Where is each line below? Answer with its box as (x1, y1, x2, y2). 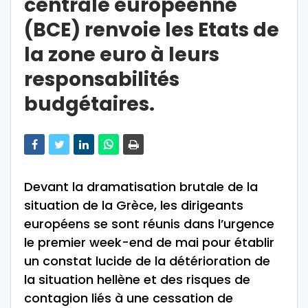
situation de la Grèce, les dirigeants (24, 197, 243, 214)
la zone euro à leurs (24, 41, 219, 69)
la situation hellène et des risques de (24, 271, 250, 289)
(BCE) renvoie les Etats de (24, 16, 279, 44)
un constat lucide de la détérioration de (24, 252, 270, 270)
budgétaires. (24, 91, 155, 118)
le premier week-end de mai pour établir (24, 234, 274, 252)
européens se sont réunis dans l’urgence (24, 215, 274, 233)
